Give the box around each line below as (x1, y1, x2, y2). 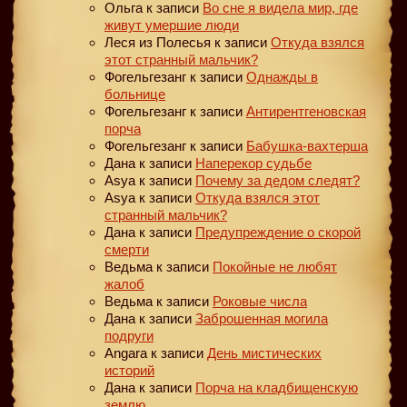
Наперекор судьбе (195, 154, 312, 171)
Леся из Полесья (104, 34, 211, 50)
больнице (104, 85, 165, 102)
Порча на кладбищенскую (195, 379, 358, 395)
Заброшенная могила (195, 310, 328, 326)
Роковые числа (213, 293, 307, 309)
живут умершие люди (104, 16, 239, 33)
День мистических (207, 344, 322, 361)
